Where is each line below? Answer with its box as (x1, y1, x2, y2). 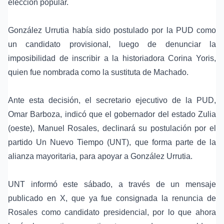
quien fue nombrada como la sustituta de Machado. (8, 68, 188, 77)
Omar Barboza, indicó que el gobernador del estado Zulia (8, 110, 216, 119)
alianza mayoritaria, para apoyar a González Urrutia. (8, 152, 192, 161)
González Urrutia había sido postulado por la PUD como (8, 26, 216, 35)
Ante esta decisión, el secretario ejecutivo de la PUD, (8, 96, 216, 105)
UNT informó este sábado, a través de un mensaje (8, 180, 216, 189)
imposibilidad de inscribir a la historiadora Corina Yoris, (8, 54, 216, 63)
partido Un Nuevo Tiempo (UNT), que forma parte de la (8, 138, 216, 147)
